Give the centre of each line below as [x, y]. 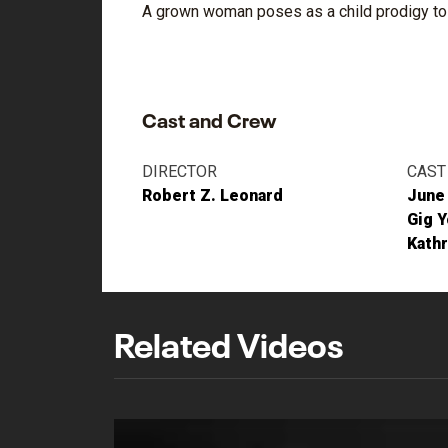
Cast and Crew [209, 118]
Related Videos [229, 341]
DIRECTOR [179, 171]
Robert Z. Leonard [212, 195]
